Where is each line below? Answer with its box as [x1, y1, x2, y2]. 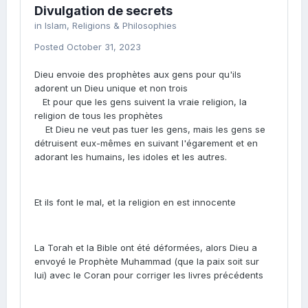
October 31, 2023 [67, 41, 141, 52]
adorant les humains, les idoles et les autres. [34, 151, 227, 162]
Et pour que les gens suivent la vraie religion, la [34, 96, 247, 107]
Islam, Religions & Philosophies [45, 20, 177, 31]
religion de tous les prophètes [34, 110, 163, 121]
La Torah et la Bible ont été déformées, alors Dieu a [34, 242, 257, 253]
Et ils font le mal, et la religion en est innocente [34, 197, 236, 208]
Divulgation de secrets [34, 3, 173, 18]
